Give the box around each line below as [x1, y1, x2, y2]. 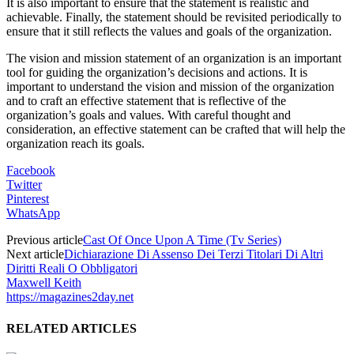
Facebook [6, 164, 55, 178]
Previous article [6, 233, 83, 247]
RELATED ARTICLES [6, 321, 137, 335]
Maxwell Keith [6, 276, 81, 290]
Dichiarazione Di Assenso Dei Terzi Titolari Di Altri [64, 247, 323, 262]
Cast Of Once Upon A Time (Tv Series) [83, 233, 281, 247]
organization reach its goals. [6, 137, 145, 151]
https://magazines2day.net [6, 290, 134, 304]
